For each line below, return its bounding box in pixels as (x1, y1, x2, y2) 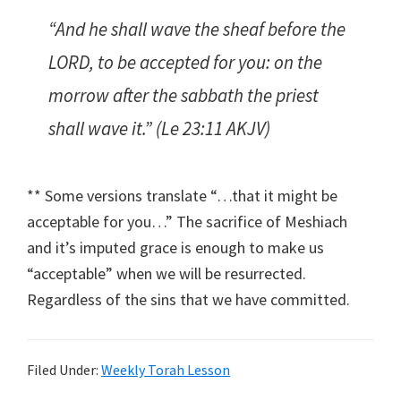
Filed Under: (27, 361, 101, 380)
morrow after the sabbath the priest (48, 83, 319, 108)
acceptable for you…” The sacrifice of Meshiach (27, 211, 347, 233)
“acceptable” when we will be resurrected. (27, 263, 306, 285)
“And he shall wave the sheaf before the (48, 17, 346, 42)
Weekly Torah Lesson (101, 361, 230, 380)
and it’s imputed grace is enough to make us (27, 237, 324, 259)
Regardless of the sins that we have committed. (27, 289, 350, 311)
